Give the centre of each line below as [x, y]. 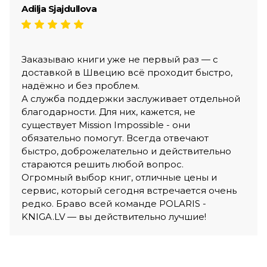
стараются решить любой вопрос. [103, 164]
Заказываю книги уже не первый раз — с [120, 59]
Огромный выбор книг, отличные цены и [119, 177]
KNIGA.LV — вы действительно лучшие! [114, 216]
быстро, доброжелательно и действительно [126, 151]
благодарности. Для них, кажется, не [108, 111]
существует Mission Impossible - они [106, 125]
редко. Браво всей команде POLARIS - [114, 203]
